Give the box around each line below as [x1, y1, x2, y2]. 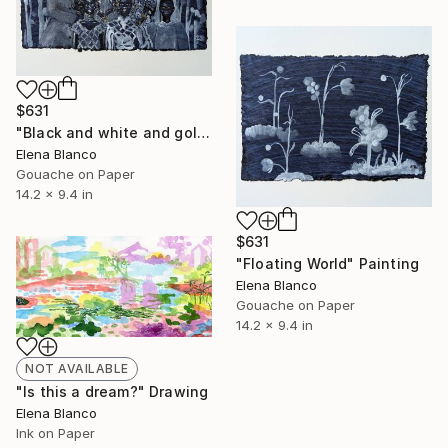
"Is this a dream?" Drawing [16, 383, 209, 401]
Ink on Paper [16, 425, 95, 442]
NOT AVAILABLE [25, 361, 129, 377]
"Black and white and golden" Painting [196, 123, 210, 141]
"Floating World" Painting [236, 255, 419, 273]
